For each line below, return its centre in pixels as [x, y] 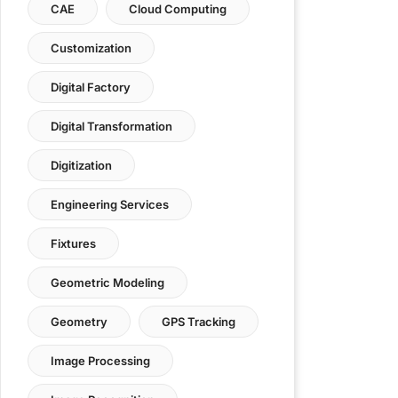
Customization [91, 48]
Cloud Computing [178, 9]
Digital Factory [91, 87]
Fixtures [73, 243]
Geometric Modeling [107, 283]
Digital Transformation [111, 126]
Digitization [81, 165]
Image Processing [100, 361]
